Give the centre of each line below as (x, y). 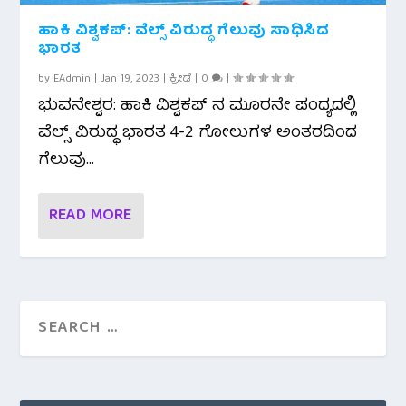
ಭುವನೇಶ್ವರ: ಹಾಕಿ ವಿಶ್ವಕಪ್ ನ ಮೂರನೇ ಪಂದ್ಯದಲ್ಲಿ (198, 106)
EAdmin (72, 79)
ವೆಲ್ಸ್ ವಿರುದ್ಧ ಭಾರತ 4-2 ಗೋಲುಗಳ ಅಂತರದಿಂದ (198, 133)
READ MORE (91, 216)
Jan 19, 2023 (130, 79)
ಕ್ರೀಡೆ (181, 79)
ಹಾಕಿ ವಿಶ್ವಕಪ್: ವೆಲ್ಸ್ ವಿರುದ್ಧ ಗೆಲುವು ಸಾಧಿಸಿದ (184, 31)
